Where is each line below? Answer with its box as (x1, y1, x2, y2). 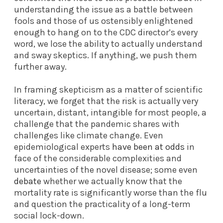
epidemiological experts (14, 141, 112, 152)
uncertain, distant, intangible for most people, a (14, 107, 207, 118)
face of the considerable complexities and (14, 152, 182, 164)
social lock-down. (14, 210, 84, 221)
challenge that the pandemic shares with (14, 118, 180, 129)
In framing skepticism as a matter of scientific (14, 84, 203, 95)
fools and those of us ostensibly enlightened (14, 15, 193, 26)
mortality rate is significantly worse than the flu (14, 187, 207, 198)
